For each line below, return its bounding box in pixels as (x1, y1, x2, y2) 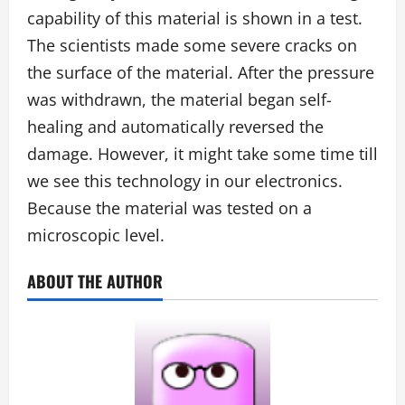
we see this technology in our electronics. (27, 169, 343, 192)
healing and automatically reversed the (27, 115, 324, 137)
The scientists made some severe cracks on (27, 33, 357, 56)
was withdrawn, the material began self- (27, 88, 332, 110)
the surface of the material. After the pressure (27, 61, 374, 83)
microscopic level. (27, 223, 165, 246)
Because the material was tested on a (27, 196, 312, 219)
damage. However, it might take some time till (27, 142, 378, 165)
